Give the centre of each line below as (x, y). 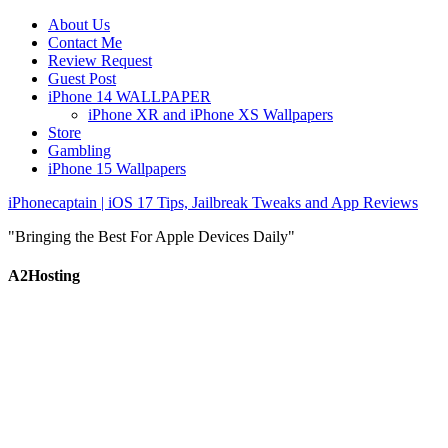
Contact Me (85, 42)
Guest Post (82, 78)
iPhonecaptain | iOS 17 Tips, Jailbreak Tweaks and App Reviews (213, 202)
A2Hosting (44, 276)
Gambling (79, 150)
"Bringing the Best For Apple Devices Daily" (151, 236)
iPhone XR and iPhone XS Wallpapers (210, 114)
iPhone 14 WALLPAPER (129, 96)
